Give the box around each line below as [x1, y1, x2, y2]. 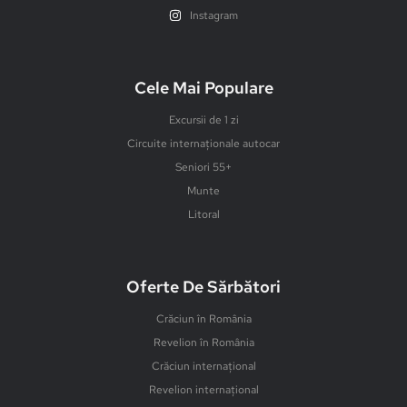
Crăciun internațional [151, 358, 256, 373]
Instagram [189, 7, 238, 23]
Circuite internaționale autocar [127, 135, 280, 151]
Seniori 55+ [175, 159, 232, 174]
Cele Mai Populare [134, 76, 273, 98]
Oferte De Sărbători [126, 275, 281, 297]
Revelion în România [153, 334, 254, 350]
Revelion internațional [148, 382, 259, 397]
